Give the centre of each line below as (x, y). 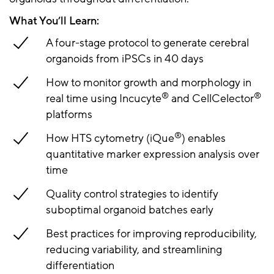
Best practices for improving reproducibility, (151, 234)
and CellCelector (211, 99)
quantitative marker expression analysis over (153, 154)
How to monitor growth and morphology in (149, 83)
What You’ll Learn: (54, 21)
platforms (69, 115)
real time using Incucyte (104, 99)
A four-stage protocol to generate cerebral (147, 43)
